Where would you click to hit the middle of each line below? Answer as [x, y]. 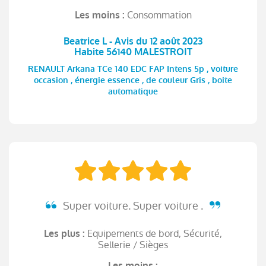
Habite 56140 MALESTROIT [133, 52]
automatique [133, 92]
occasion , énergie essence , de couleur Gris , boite [133, 80]
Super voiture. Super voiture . [133, 205]
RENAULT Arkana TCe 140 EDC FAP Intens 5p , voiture [133, 69]
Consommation [159, 15]
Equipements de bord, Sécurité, [155, 233]
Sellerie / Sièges [133, 245]
